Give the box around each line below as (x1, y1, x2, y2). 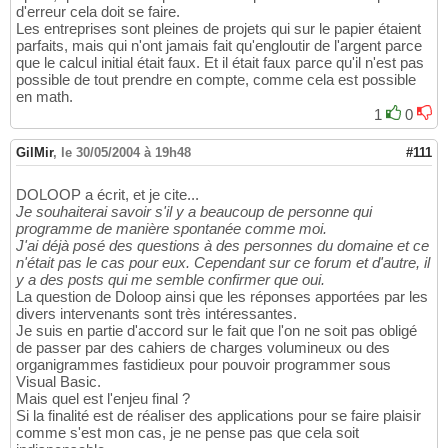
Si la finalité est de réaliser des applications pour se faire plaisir (16, 407, 421, 425)
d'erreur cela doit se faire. (16, 3, 180, 21)
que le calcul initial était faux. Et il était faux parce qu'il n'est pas (16, 54, 424, 72)
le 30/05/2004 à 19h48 (61, 145, 191, 161)
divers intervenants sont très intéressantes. (16, 305, 297, 323)
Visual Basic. (16, 373, 101, 391)
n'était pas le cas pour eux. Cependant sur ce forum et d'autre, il (16, 254, 430, 272)
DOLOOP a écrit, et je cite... (16, 186, 199, 204)
